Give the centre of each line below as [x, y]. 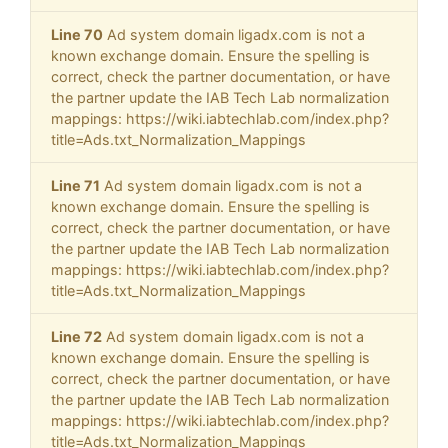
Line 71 [75, 186]
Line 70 [77, 35]
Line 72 [76, 337]
